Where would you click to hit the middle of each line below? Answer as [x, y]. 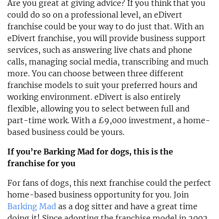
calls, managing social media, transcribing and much [108, 62]
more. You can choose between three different [96, 74]
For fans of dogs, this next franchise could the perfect [109, 183]
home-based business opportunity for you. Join [98, 195]
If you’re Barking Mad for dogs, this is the [90, 152]
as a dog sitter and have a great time [127, 207]
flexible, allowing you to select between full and [99, 109]
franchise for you [41, 164]
